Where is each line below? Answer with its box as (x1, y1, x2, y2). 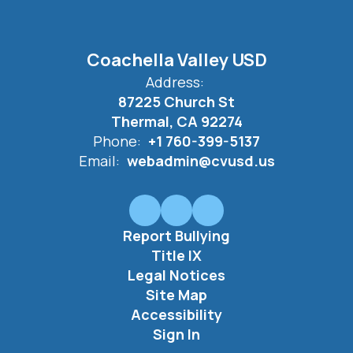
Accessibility (131, 305, 222, 324)
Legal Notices (128, 266, 225, 284)
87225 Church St (118, 92, 235, 111)
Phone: (93, 132, 141, 150)
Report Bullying (123, 226, 230, 245)
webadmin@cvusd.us (126, 151, 275, 170)
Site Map (146, 285, 207, 304)
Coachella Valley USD (86, 48, 267, 72)
